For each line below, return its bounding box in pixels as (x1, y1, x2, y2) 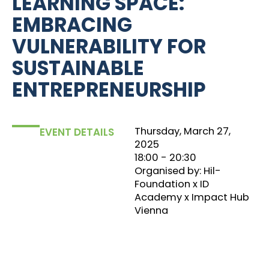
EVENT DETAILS (40, 125, 114, 139)
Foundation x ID (134, 177, 209, 191)
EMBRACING (12, 11, 132, 38)
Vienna (134, 204, 168, 217)
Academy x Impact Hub (134, 190, 249, 204)
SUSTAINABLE (12, 55, 144, 82)
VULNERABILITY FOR (12, 33, 206, 60)
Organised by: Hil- (134, 164, 221, 178)
